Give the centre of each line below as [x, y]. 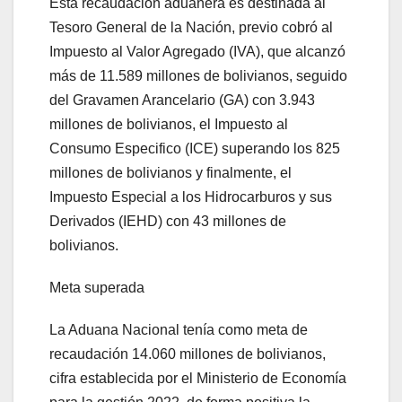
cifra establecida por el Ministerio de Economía [198, 379]
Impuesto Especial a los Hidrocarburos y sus [191, 197]
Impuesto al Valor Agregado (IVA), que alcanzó [197, 52]
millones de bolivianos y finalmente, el [170, 173]
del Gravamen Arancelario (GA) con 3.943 [182, 100]
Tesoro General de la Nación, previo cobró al [191, 28]
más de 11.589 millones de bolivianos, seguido [198, 76]
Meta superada [97, 288]
